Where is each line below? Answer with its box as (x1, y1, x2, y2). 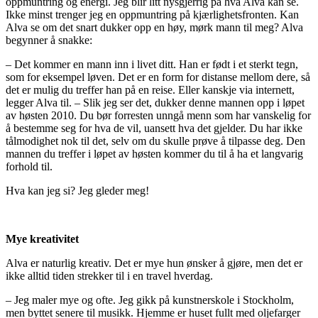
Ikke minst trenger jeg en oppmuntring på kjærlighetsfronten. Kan (6, 8, 299, 21)
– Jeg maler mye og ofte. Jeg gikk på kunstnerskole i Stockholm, (6, 293, 294, 306)
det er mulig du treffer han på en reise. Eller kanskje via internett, (6, 83, 295, 96)
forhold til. (6, 160, 53, 172)
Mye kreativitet (6, 232, 79, 245)
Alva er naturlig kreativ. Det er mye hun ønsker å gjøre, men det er (6, 256, 302, 269)
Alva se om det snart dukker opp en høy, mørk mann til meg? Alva (6, 21, 303, 33)
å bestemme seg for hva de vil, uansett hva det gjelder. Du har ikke (6, 121, 302, 134)
